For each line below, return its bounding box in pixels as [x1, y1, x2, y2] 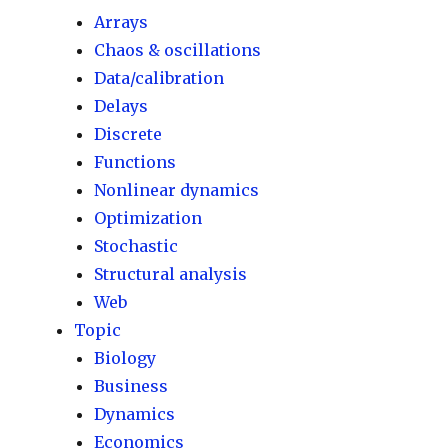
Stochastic [94, 236, 179, 256]
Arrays [94, 12, 149, 32]
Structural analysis [94, 264, 248, 284]
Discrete [94, 124, 163, 144]
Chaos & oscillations [94, 40, 262, 60]
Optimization [94, 208, 203, 228]
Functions [94, 152, 177, 172]
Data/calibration [94, 68, 225, 88]
